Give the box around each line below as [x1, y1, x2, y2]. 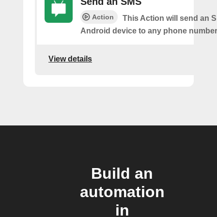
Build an [91, 165, 153, 182]
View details [48, 54, 92, 63]
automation [79, 183, 165, 201]
